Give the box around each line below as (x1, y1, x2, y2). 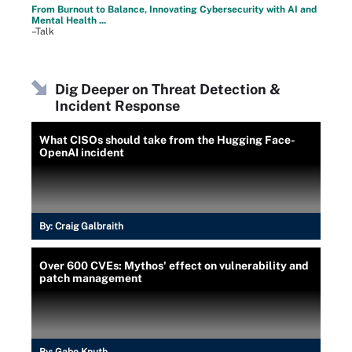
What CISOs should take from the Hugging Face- (39, 134, 295, 146)
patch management (39, 272, 142, 284)
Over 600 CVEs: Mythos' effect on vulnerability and (39, 259, 309, 272)
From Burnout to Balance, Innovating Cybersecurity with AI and (31, 4, 317, 15)
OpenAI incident (39, 146, 124, 159)
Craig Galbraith (55, 221, 123, 232)
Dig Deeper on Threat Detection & (55, 81, 280, 97)
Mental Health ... (31, 15, 106, 26)
